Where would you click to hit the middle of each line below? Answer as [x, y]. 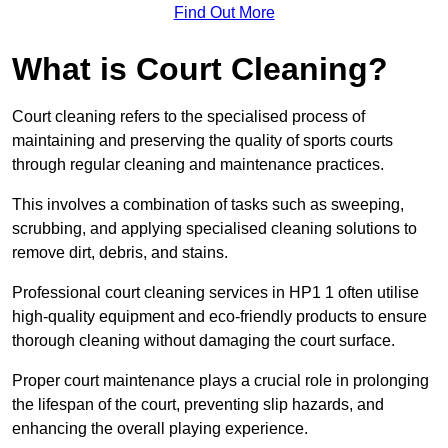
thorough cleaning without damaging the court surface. [203, 341]
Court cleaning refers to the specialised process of [188, 117]
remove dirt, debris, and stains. [120, 253]
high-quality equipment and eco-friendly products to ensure [219, 317]
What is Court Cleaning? [200, 69]
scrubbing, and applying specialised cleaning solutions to [214, 229]
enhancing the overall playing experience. [160, 429]
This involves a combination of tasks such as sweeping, [208, 205]
